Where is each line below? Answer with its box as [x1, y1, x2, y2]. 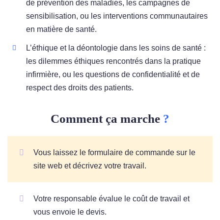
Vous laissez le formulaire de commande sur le [33, 148, 196, 157]
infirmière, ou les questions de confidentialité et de [26, 70, 200, 79]
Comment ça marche [51, 112, 163, 126]
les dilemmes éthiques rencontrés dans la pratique [26, 56, 201, 65]
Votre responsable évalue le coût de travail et [33, 194, 190, 203]
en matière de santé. [26, 25, 97, 33]
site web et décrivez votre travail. [33, 162, 147, 170]
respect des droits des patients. [26, 83, 134, 92]
